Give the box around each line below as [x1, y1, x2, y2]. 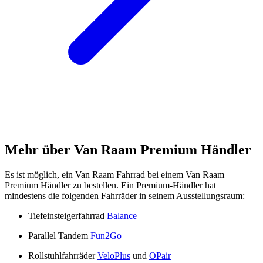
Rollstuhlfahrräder [28, 250, 97, 261]
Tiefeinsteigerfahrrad [28, 210, 107, 221]
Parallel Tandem [28, 230, 90, 241]
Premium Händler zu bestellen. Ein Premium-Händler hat [5, 180, 216, 190]
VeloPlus [97, 250, 130, 261]
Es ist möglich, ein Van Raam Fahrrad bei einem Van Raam [5, 169, 224, 180]
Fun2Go [90, 230, 122, 241]
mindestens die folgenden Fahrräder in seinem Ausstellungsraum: [5, 190, 245, 201]
